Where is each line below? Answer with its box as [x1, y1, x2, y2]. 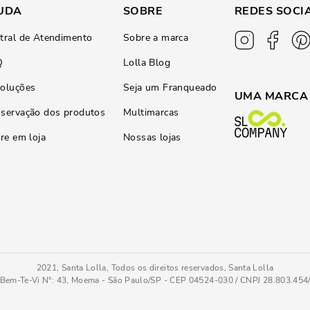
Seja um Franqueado [122, 81, 217, 94]
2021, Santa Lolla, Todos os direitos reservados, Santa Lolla [36, 262, 274, 273]
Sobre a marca [122, 31, 189, 44]
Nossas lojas [122, 131, 181, 144]
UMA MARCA [235, 89, 309, 104]
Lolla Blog [122, 56, 171, 69]
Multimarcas [122, 106, 179, 119]
